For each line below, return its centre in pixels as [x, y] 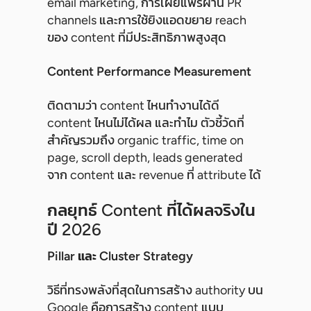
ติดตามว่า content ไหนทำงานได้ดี [133, 106]
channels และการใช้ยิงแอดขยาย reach [147, 20]
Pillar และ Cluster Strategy [120, 257]
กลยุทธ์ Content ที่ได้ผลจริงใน [151, 210]
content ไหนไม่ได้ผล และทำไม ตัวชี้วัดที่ [146, 123]
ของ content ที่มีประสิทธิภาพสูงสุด [137, 38]
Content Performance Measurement [149, 72]
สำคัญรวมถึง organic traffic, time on [145, 141]
